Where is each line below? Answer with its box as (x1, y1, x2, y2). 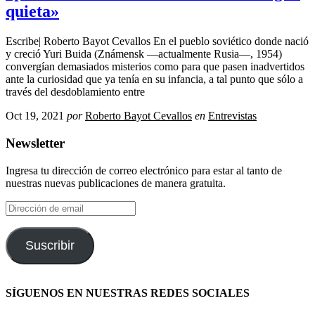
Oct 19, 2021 (6, 110, 64, 122)
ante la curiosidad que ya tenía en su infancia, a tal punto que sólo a (6, 73, 303, 86)
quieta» (6, 2, 59, 21)
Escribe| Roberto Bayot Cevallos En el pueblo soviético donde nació (6, 35, 309, 48)
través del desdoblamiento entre (6, 86, 145, 98)
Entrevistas (208, 110, 257, 122)
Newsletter (6, 135, 65, 150)
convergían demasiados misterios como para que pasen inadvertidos (6, 60, 304, 73)
